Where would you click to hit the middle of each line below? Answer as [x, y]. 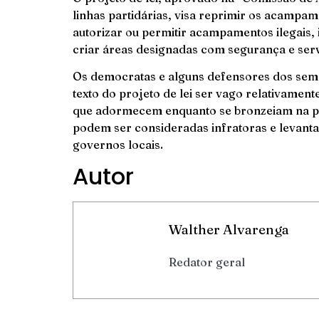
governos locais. [118, 145]
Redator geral [207, 262]
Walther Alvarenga [229, 230]
